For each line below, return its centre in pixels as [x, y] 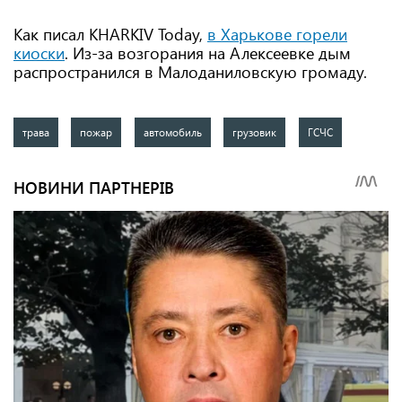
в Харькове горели [277, 34]
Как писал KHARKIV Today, [110, 34]
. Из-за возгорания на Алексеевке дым [208, 52]
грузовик [255, 131]
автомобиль [172, 131]
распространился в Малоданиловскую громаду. [190, 71]
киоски [39, 52]
